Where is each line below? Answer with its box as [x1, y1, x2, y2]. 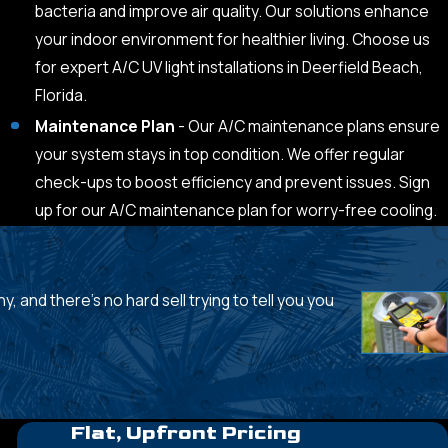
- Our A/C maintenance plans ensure [174, 115, 440, 138]
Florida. [34, 84, 87, 107]
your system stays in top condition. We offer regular [34, 143, 405, 166]
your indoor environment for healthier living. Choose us [34, 28, 430, 51]
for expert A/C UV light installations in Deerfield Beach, [34, 56, 423, 79]
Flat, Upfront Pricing [69, 421, 301, 446]
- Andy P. [361, 343, 441, 370]
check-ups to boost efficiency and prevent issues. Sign [34, 171, 430, 194]
